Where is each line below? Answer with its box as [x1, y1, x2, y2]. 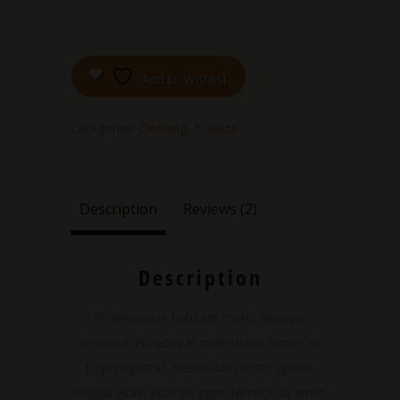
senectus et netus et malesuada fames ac [79, 333, 321, 351]
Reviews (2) [183, 198, 257, 219]
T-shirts [194, 119, 237, 137]
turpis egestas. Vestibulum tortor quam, [86, 358, 314, 376]
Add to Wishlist [142, 70, 228, 87]
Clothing [139, 119, 187, 137]
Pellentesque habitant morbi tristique [94, 308, 306, 326]
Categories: [71, 119, 139, 137]
